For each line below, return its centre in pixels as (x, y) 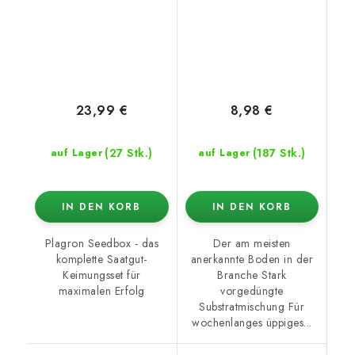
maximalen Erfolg (101, 291)
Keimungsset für (102, 275)
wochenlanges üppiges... (252, 323)
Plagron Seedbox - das (101, 244)
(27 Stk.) (129, 153)
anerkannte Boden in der (252, 260)
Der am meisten (252, 244)
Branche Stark (252, 275)
